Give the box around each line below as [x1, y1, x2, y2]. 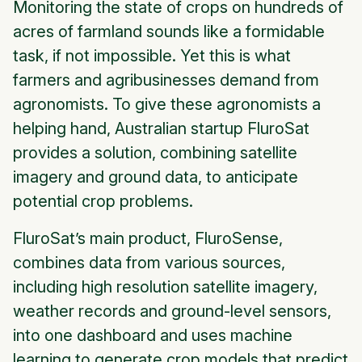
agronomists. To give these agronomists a [13, 95, 321, 115]
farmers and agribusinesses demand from [13, 70, 319, 90]
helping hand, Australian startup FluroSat [13, 119, 309, 139]
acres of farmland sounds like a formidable [13, 22, 325, 42]
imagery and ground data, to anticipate [13, 167, 298, 187]
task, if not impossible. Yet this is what [13, 46, 291, 66]
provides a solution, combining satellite [13, 143, 297, 163]
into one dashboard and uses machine [13, 326, 293, 346]
